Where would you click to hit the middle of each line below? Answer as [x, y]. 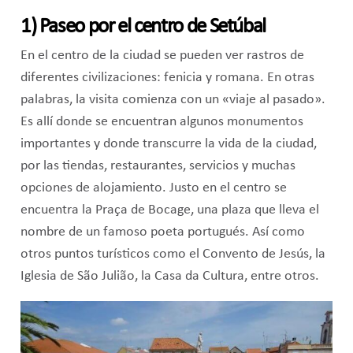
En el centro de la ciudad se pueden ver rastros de [162, 55]
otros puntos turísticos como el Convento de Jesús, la [173, 254]
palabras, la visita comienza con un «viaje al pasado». [173, 99]
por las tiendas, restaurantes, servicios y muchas [158, 165]
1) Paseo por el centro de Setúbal [143, 27]
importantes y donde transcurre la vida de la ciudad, [168, 143]
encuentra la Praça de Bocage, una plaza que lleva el [169, 210]
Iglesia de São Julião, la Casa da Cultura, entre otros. [169, 276]
